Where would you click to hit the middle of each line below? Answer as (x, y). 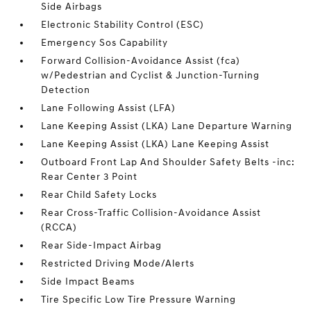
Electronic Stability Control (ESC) (123, 25)
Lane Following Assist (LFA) (109, 108)
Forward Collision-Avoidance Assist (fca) (141, 61)
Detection (66, 90)
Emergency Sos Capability (105, 43)
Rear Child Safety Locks (99, 195)
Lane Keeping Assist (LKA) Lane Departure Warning (167, 126)
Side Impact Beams (88, 282)
